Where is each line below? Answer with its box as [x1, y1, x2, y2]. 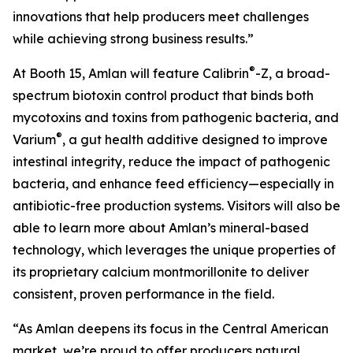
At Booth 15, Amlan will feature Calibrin [13, 65, 249, 81]
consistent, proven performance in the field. [13, 286, 274, 302]
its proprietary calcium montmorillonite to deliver [13, 264, 309, 280]
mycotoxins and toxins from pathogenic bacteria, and [13, 110, 339, 125]
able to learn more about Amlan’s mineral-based [13, 220, 309, 236]
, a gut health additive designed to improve [62, 132, 328, 147]
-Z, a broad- [255, 65, 330, 81]
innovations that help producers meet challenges [13, 9, 309, 24]
